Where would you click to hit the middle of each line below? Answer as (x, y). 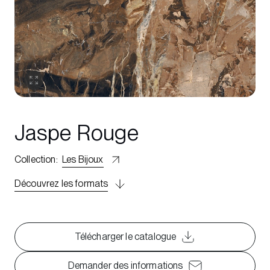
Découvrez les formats (61, 184)
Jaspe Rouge (77, 133)
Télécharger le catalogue (125, 237)
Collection (35, 159)
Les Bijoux (83, 159)
